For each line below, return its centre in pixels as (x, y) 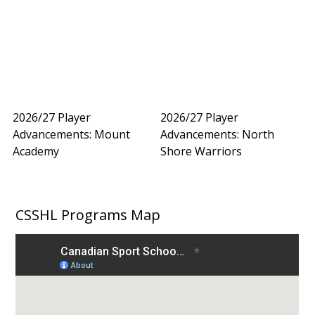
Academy (36, 152)
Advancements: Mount (71, 135)
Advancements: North (218, 135)
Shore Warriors (201, 152)
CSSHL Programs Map (88, 214)
